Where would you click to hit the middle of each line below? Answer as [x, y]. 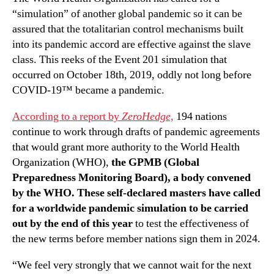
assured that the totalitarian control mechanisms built [128, 29]
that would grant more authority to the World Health [126, 147]
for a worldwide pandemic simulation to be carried [130, 208]
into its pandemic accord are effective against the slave [131, 44]
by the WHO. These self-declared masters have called [136, 193]
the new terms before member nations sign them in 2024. [136, 239]
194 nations [200, 116]
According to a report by [67, 116]
